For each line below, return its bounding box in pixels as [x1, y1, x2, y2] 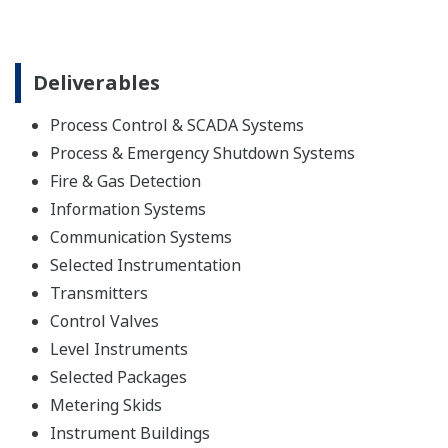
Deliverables [33, 69, 160, 97]
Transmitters [50, 282, 148, 305]
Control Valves [50, 310, 159, 333]
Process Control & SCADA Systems [50, 114, 304, 137]
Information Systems [50, 198, 206, 221]
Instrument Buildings [50, 422, 210, 445]
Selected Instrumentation [50, 254, 241, 277]
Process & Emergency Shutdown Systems [50, 142, 355, 165]
